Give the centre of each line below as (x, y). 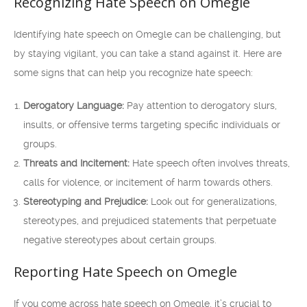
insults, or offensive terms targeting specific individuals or (152, 125)
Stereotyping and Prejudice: (86, 201)
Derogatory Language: (74, 106)
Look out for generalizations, (212, 201)
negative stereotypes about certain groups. (120, 240)
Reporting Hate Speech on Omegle (125, 272)
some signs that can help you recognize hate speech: (133, 73)
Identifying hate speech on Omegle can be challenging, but (147, 34)
